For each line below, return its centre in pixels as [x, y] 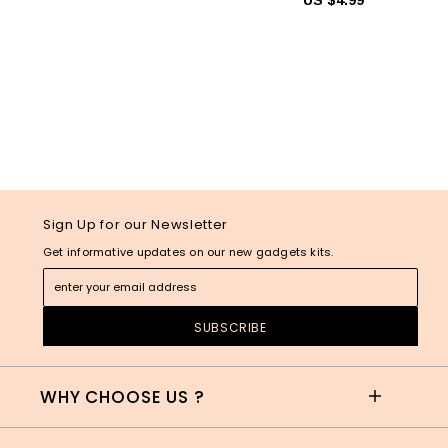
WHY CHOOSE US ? [122, 397]
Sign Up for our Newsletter [135, 224]
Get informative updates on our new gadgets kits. [188, 251]
